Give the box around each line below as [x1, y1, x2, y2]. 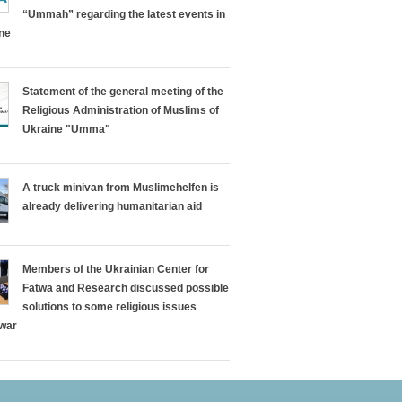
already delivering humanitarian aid [22, 200, 202, 213]
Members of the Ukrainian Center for [22, 263, 209, 275]
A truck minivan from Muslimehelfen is [22, 181, 219, 194]
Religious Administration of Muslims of [22, 104, 219, 117]
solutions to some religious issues [22, 301, 197, 313]
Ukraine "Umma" [22, 123, 110, 135]
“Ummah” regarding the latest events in [22, 8, 225, 21]
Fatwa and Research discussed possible [22, 282, 229, 294]
